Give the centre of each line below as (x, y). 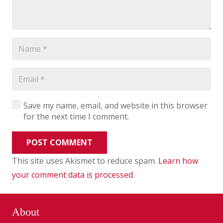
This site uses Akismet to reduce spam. (85, 161)
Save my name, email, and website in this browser (115, 105)
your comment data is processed (72, 174)
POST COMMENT (59, 142)
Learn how (178, 161)
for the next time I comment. (76, 116)
